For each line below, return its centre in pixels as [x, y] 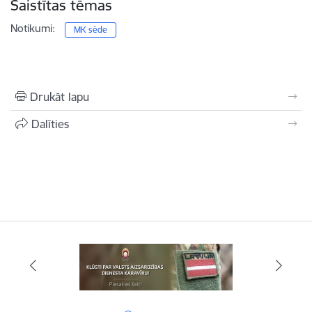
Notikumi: [33, 28]
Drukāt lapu [60, 97]
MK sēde [91, 30]
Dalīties [50, 124]
